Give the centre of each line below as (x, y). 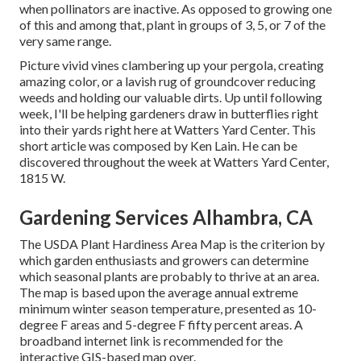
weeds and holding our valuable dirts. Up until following (171, 98)
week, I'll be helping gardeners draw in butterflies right (169, 114)
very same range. (65, 41)
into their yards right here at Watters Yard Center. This (168, 130)
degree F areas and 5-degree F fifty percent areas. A (161, 325)
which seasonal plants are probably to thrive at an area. (169, 276)
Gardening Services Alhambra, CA (166, 218)
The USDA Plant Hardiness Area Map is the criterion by (172, 244)
